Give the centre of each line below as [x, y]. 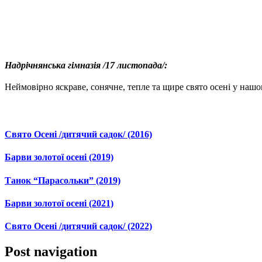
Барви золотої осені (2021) [59, 203]
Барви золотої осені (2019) [59, 157]
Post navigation [51, 252]
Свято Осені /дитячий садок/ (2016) [78, 135]
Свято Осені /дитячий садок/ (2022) [78, 226]
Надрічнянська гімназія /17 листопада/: [87, 65]
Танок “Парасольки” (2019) [63, 180]
